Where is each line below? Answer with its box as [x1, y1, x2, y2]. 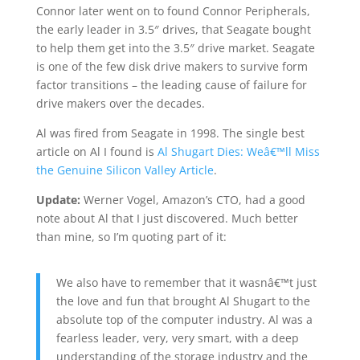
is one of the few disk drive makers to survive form [35, 59, 308, 74]
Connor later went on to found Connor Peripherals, [35, 3, 310, 18]
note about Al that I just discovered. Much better [35, 211, 298, 226]
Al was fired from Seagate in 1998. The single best [35, 125, 305, 141]
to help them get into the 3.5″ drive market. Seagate [35, 40, 315, 55]
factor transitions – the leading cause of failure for [35, 77, 307, 92]
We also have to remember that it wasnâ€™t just [55, 275, 317, 290]
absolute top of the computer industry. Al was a [55, 312, 313, 327]
